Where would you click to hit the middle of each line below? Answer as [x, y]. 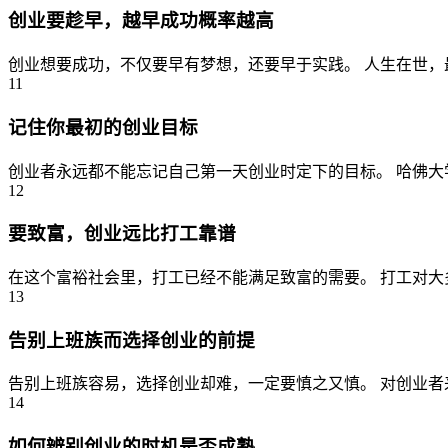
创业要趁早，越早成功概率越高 [141, 21]
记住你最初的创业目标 [103, 127]
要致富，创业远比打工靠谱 [122, 234]
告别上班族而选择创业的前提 [131, 340]
